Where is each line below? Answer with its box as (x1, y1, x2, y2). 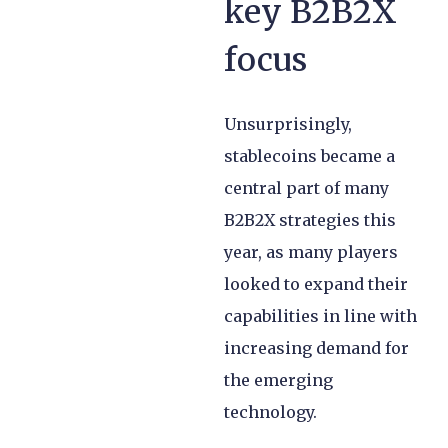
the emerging (224, 369, 333, 390)
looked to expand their (224, 273, 408, 294)
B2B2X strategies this (224, 209, 396, 230)
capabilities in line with (224, 305, 417, 326)
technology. (224, 401, 321, 422)
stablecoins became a (224, 145, 395, 166)
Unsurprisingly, (224, 113, 352, 134)
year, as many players (224, 241, 398, 262)
